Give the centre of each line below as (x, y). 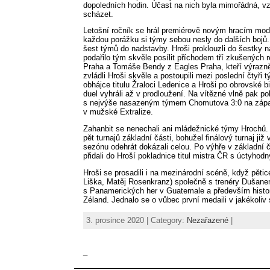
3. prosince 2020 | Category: (137, 220)
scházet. (98, 14)
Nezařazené (208, 220)
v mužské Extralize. (118, 112)
